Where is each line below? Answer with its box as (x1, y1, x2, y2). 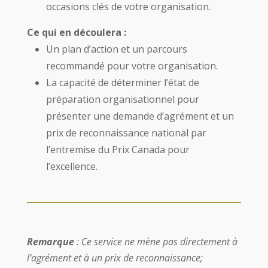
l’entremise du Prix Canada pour (45, 143, 190, 156)
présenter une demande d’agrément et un (45, 109, 234, 123)
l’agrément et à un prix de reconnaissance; (26, 251, 203, 264)
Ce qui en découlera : (26, 26, 126, 39)
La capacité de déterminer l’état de (45, 76, 199, 89)
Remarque (26, 235, 74, 248)
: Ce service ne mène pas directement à (74, 235, 237, 248)
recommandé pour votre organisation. (45, 59, 218, 72)
